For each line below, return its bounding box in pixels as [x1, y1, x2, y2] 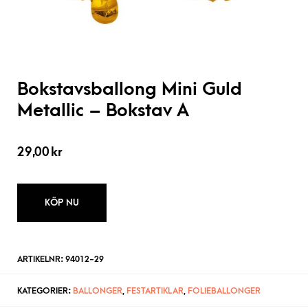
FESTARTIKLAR [126, 286, 184, 296]
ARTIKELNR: [17, 254, 65, 264]
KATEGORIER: [17, 286, 73, 296]
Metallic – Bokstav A [17, 100, 189, 121]
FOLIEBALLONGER [188, 286, 261, 296]
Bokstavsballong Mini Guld [17, 79, 242, 100]
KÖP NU [45, 197, 79, 208]
